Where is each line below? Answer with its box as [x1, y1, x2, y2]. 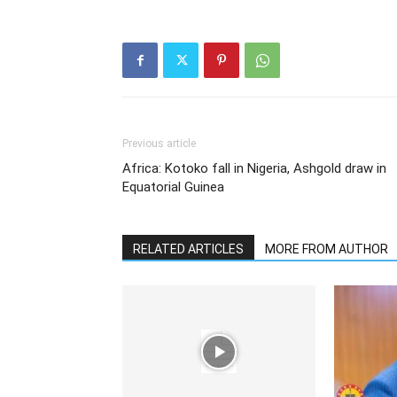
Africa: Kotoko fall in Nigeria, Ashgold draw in [122, 160, 386, 176]
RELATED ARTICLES [133, 242, 244, 256]
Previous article [122, 137, 196, 150]
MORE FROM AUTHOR [265, 242, 388, 256]
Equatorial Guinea [122, 179, 224, 195]
